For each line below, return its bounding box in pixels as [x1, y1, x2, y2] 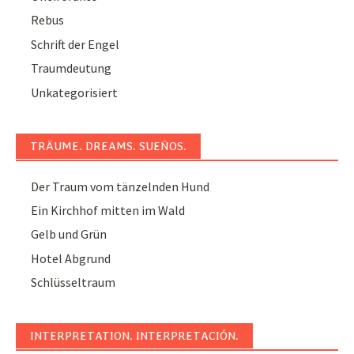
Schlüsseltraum [31, 274, 116, 291]
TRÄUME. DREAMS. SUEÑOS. [30, 138, 186, 153]
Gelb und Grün [31, 226, 107, 243]
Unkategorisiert [31, 84, 119, 100]
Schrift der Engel [31, 36, 120, 52]
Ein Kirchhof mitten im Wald [31, 201, 186, 218]
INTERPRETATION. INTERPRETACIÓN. [30, 329, 239, 344]
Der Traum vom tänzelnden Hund [31, 178, 210, 194]
